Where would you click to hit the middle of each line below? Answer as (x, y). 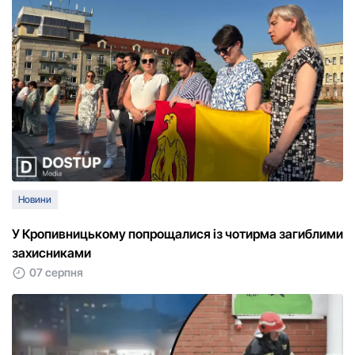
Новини (35, 200)
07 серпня (56, 273)
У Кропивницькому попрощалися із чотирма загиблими (177, 234)
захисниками (52, 253)
